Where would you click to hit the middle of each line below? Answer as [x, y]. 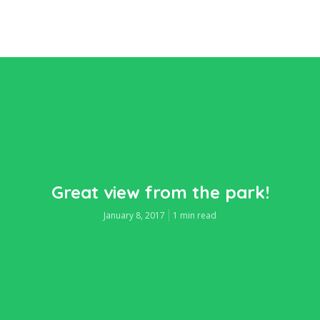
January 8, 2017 [134, 215]
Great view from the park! [160, 192]
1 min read [195, 215]
